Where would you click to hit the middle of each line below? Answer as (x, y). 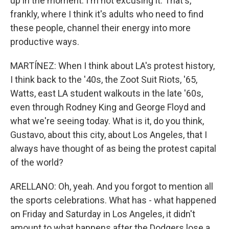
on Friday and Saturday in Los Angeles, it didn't (103, 214)
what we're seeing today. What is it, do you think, (107, 121)
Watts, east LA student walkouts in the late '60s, (107, 93)
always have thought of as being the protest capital (113, 148)
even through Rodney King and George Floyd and (108, 107)
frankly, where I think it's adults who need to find (107, 14)
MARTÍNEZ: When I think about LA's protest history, (112, 66)
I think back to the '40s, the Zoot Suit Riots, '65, (104, 79)
